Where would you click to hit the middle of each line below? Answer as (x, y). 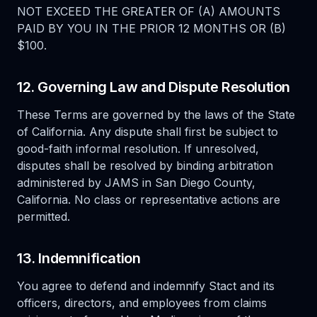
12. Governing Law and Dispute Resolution (154, 87)
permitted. (44, 217)
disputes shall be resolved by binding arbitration (145, 166)
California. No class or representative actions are (149, 200)
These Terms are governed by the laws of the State (156, 115)
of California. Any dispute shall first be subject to (148, 132)
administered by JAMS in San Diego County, (136, 183)
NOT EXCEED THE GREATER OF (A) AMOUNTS (149, 11)
